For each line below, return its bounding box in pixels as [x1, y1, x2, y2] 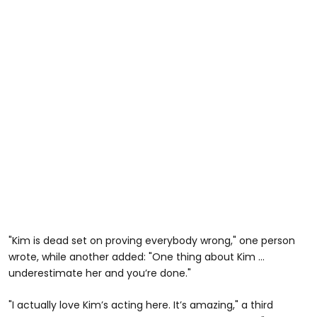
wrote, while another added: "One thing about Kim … [8, 249, 265, 264]
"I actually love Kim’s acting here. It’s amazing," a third [8, 297, 273, 312]
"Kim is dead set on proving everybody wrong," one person [8, 233, 295, 248]
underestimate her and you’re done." [8, 265, 191, 280]
